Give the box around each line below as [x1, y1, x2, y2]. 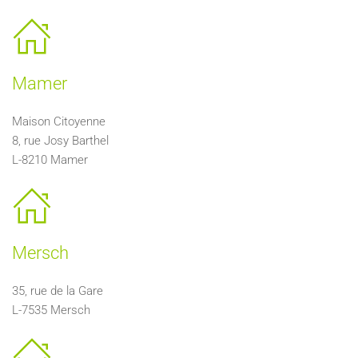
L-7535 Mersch [12, 303, 90, 317]
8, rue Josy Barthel [12, 133, 109, 148]
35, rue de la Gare [12, 284, 103, 298]
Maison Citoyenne [12, 114, 105, 129]
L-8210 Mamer [12, 153, 88, 167]
